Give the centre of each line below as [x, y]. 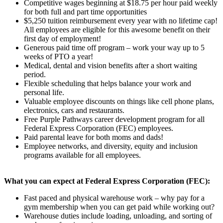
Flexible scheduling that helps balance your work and [108, 83]
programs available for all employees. [82, 155]
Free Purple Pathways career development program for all [114, 119]
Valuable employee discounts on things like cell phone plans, [119, 101]
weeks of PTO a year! [58, 56]
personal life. [44, 92]
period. [35, 74]
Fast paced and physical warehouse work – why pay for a [114, 198]
